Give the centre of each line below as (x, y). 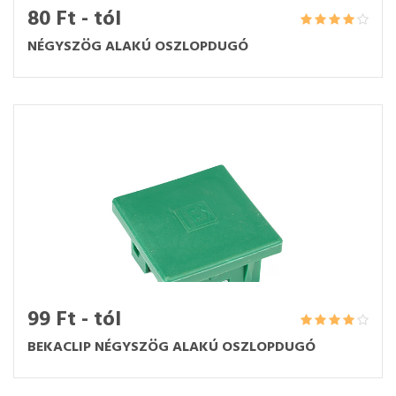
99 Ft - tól (74, 320)
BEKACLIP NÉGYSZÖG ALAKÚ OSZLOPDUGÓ (171, 347)
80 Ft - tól (74, 19)
